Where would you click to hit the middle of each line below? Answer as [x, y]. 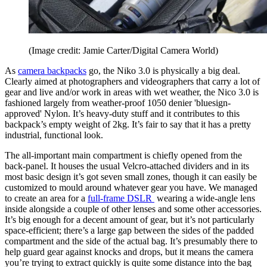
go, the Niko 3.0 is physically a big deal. [163, 70]
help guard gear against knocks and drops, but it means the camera [129, 252]
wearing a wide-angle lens [205, 198]
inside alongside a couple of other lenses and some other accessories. [133, 209]
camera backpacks [52, 70]
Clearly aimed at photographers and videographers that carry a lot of [132, 81]
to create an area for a [46, 198]
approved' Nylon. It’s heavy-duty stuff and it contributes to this [122, 113]
